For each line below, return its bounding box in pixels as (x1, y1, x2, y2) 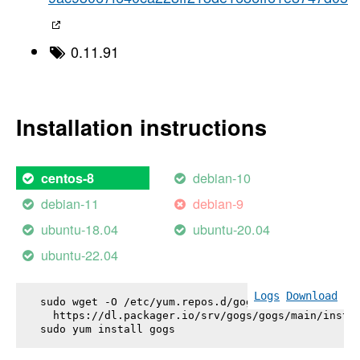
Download (286, 288, 337, 302)
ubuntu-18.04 (41, 219, 119, 239)
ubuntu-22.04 (41, 245, 119, 265)
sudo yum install (40, 322, 149, 335)
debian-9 (193, 194, 244, 214)
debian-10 (193, 168, 252, 188)
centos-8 (41, 169, 95, 188)
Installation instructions (16, 111, 267, 142)
